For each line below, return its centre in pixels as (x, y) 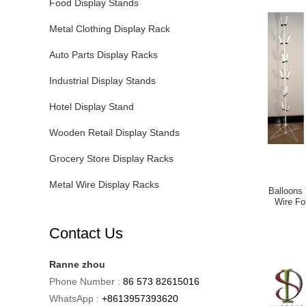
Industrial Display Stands (102, 81)
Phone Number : (85, 281)
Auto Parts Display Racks (103, 55)
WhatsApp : (74, 298)
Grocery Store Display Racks (111, 158)
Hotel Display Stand (92, 107)
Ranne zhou (77, 264)
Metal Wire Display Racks (104, 184)
